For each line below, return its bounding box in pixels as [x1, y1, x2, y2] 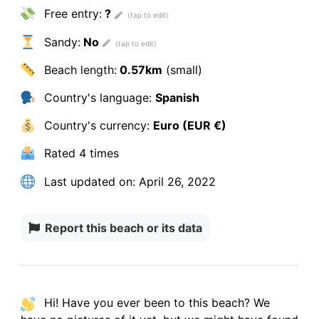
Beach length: [40, 62, 117, 77]
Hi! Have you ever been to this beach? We [40, 295, 270, 310]
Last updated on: [40, 174, 135, 189]
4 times [75, 146, 119, 161]
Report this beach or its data [44, 220, 202, 235]
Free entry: [40, 6, 102, 21]
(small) [162, 62, 202, 77]
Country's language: [40, 90, 155, 105]
